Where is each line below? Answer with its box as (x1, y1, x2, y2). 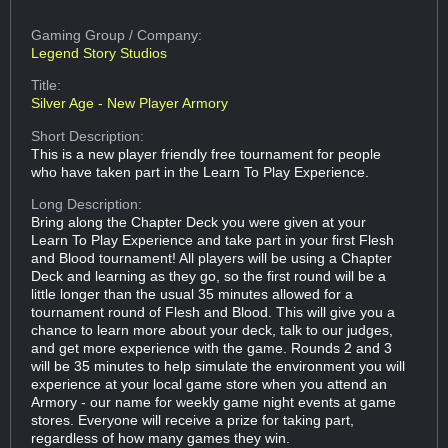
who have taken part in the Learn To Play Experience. (31, 163, 370, 180)
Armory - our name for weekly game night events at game (31, 393, 397, 410)
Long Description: (31, 195, 143, 212)
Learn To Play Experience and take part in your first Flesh (31, 231, 395, 248)
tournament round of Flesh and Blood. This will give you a (31, 303, 396, 320)
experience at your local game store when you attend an (31, 375, 388, 392)
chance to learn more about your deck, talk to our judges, (31, 321, 394, 338)
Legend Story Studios (31, 44, 168, 61)
